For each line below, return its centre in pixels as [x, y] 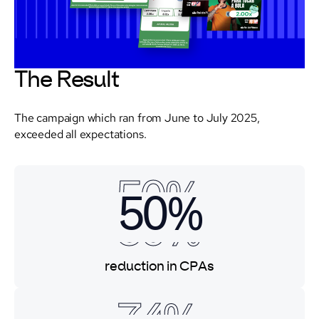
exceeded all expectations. [80, 134]
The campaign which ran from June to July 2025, [137, 117]
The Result [67, 80]
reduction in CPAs [159, 267]
